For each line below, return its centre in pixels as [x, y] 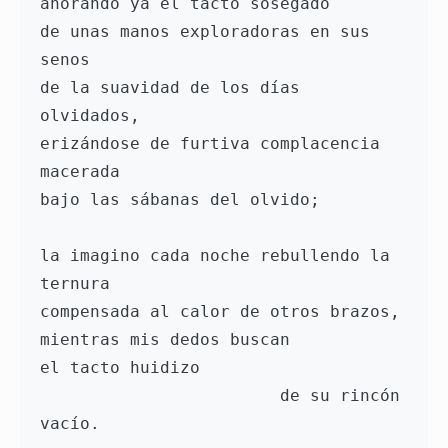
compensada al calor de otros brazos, [220, 312]
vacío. [70, 424]
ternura [75, 284]
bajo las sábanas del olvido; [180, 200]
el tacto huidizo [120, 368]
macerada [80, 172]
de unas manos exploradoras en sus [205, 32]
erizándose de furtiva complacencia [210, 144]
